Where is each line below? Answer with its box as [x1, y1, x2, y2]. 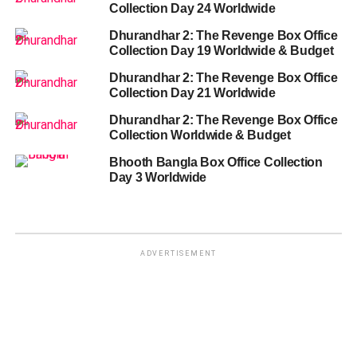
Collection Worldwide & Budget [108, 127, 291, 142]
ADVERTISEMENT [139, 249, 218, 257]
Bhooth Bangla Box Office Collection [108, 155, 323, 169]
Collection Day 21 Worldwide [108, 85, 276, 100]
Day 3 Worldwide [108, 170, 207, 184]
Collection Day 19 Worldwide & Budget [108, 43, 334, 57]
